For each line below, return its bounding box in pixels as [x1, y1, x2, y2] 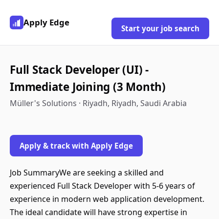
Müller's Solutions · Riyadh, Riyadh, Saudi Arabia [10, 98, 187, 109]
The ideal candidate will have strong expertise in [10, 207, 187, 218]
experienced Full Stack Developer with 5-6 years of [10, 180, 195, 191]
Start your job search [121, 23, 199, 33]
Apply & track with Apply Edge [20, 141, 133, 151]
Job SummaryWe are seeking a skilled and [10, 167, 164, 178]
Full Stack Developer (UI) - [10, 62, 149, 77]
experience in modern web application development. [10, 194, 204, 204]
